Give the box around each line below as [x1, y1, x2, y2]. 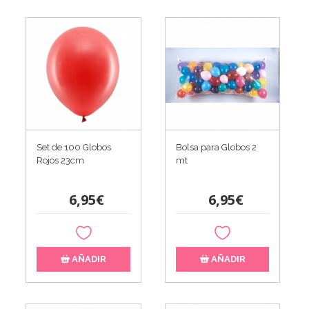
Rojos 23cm [37, 155, 85, 166]
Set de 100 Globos [37, 142, 112, 152]
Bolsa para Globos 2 [175, 142, 257, 152]
